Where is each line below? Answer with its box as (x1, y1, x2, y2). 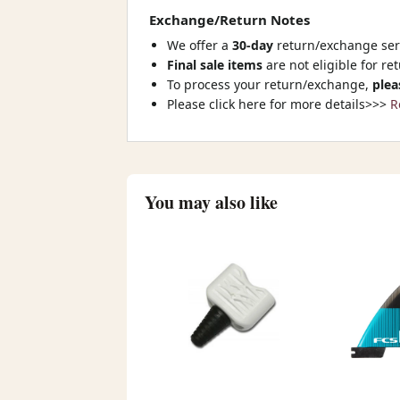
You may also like (145, 189, 278, 215)
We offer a (167, 37, 232, 54)
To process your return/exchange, (167, 76, 372, 93)
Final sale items (167, 56, 262, 73)
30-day (232, 37, 277, 54)
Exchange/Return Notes (149, 11, 310, 29)
